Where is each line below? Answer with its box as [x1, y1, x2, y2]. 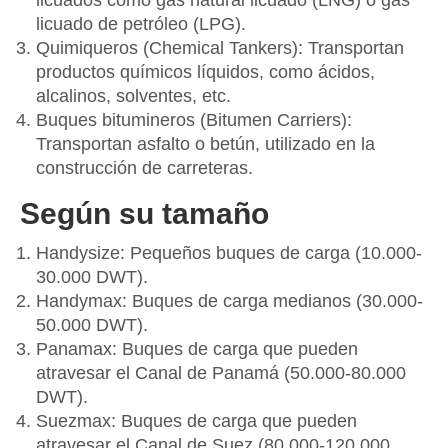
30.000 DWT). [36, 267, 148, 287]
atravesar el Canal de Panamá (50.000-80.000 [36, 363, 406, 383]
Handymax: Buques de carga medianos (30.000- [36, 291, 423, 311]
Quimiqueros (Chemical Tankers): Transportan [36, 38, 404, 58]
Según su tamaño [20, 197, 269, 230]
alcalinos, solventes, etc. [36, 86, 231, 106]
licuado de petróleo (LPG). [36, 14, 246, 34]
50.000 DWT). [36, 315, 148, 335]
